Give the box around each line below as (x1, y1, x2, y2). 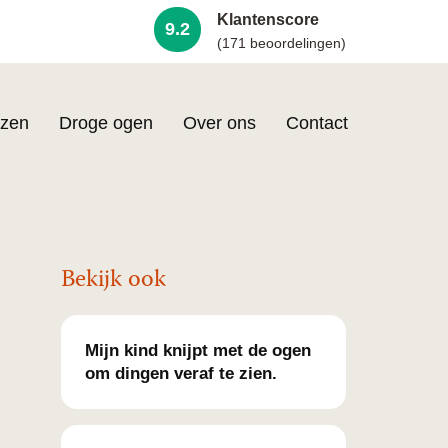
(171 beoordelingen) (217, 35, 346, 51)
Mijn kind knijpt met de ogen (85, 341, 311, 360)
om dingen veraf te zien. (85, 364, 277, 383)
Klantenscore (217, 11, 319, 28)
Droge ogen (59, 113, 153, 133)
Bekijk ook (61, 261, 166, 300)
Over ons (183, 113, 256, 133)
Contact (286, 113, 348, 133)
